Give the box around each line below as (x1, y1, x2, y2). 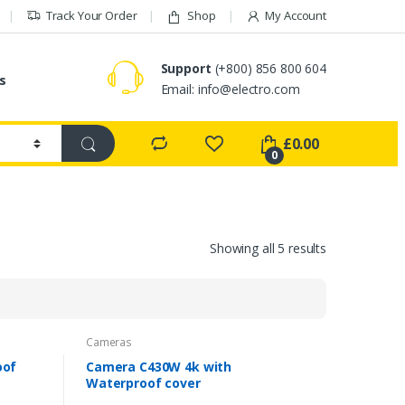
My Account (265, 7, 326, 24)
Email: (160, 80, 198, 98)
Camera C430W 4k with (85, 358, 232, 376)
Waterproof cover (85, 374, 201, 392)
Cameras (85, 334, 132, 350)
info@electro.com (197, 80, 300, 98)
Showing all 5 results (209, 239, 326, 257)
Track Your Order (45, 7, 137, 24)
